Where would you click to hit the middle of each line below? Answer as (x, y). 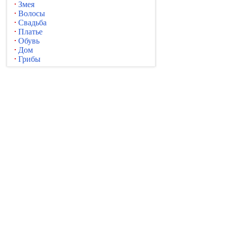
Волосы (32, 13)
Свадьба (32, 23)
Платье (30, 32)
